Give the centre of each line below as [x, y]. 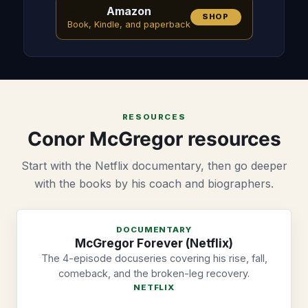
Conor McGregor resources [154, 139]
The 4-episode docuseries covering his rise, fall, [154, 258]
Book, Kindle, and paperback [129, 24]
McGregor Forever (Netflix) [154, 243]
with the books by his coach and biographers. [154, 183]
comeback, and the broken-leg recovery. [154, 273]
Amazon [129, 11]
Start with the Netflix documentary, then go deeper [154, 165]
